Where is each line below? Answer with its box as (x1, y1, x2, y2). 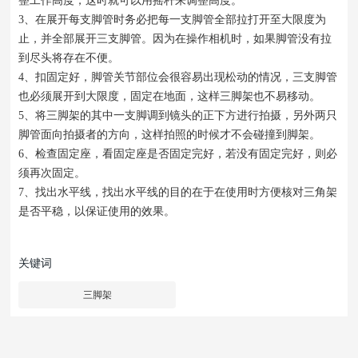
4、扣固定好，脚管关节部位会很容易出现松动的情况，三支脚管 (18, 71, 338, 83)
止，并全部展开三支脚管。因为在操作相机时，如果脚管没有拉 (18, 33, 332, 45)
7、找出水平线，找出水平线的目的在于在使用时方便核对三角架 (18, 186, 338, 198)
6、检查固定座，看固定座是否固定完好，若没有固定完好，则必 (18, 148, 338, 160)
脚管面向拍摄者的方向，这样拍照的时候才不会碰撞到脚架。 (18, 129, 321, 141)
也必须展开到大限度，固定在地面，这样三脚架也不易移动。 (18, 90, 321, 102)
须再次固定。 (18, 167, 86, 179)
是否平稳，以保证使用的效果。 (18, 205, 176, 217)
